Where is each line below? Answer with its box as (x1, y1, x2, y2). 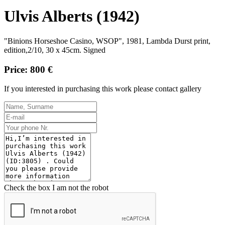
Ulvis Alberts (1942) (4, 7, 140, 26)
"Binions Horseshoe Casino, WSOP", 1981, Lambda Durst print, (4, 36, 210, 45)
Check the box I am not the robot (4, 183, 108, 192)
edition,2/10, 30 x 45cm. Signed (4, 45, 105, 54)
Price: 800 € (4, 64, 53, 75)
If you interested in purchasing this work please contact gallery (4, 84, 201, 93)
